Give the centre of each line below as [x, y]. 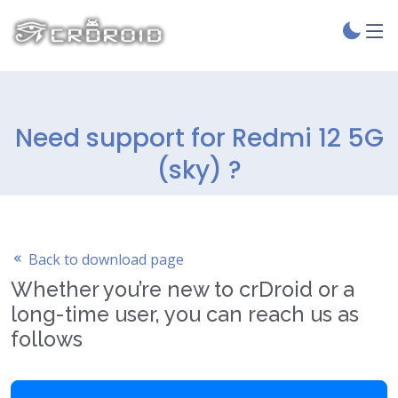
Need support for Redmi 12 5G [199, 138]
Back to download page [104, 259]
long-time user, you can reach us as [185, 314]
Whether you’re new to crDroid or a [183, 289]
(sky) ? [199, 170]
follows [47, 339]
